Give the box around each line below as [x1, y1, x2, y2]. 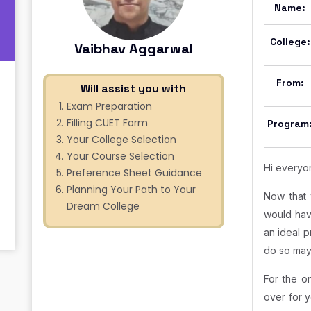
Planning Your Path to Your [67, 183, 196, 197]
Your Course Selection [67, 149, 174, 164]
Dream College [67, 199, 140, 214]
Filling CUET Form [67, 116, 148, 131]
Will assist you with [81, 81, 187, 96]
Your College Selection [67, 133, 176, 147]
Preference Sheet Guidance [67, 166, 202, 180]
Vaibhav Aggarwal [74, 40, 193, 58]
